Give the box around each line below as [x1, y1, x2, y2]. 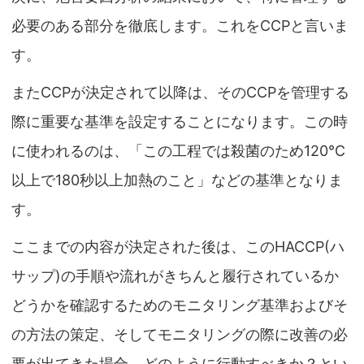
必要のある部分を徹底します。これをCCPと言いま [11, 17, 349, 35]
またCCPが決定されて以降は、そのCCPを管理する [11, 84, 349, 102]
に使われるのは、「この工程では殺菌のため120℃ [11, 142, 345, 160]
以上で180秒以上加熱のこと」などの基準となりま [11, 171, 343, 189]
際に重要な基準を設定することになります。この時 [11, 113, 348, 131]
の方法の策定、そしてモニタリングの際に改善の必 [11, 326, 348, 344]
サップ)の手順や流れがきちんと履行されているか [11, 267, 339, 285]
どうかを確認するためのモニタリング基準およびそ [11, 297, 348, 314]
